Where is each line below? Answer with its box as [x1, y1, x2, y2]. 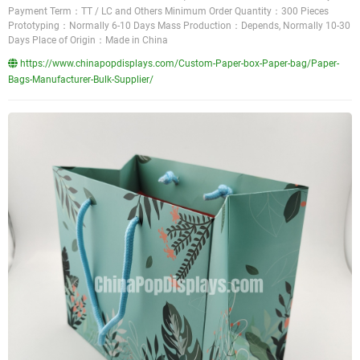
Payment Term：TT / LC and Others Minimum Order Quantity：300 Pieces [8, 6, 329, 17]
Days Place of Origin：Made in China [8, 35, 168, 46]
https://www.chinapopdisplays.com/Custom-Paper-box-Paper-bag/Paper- [18, 58, 339, 69]
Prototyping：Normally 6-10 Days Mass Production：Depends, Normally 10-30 [8, 20, 350, 31]
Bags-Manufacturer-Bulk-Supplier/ [8, 74, 153, 85]
